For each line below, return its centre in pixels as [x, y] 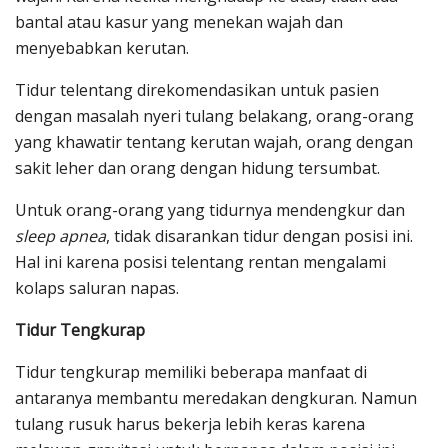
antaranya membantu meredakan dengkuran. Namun [216, 398]
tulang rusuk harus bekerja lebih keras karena [190, 424]
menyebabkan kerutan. [102, 48]
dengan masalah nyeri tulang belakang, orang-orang [214, 116]
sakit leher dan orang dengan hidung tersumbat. [197, 168]
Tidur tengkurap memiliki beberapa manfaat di [191, 372]
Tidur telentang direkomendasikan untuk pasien [197, 90]
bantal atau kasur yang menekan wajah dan [179, 22]
